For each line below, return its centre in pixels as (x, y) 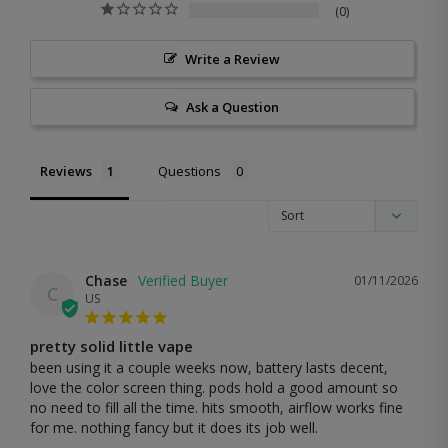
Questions (189, 170)
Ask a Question (233, 106)
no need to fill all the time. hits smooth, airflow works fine (216, 407)
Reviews (66, 170)
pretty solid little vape (111, 345)
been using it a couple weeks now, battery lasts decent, (209, 367)
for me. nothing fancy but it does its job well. (174, 427)
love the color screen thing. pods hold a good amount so (214, 387)
